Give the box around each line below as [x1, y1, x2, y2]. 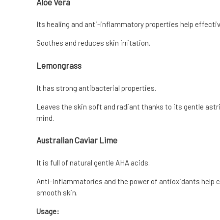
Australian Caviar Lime [36, 135, 117, 145]
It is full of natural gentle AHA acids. [36, 158, 150, 167]
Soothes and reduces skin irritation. [36, 38, 150, 48]
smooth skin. [36, 188, 78, 197]
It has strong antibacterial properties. [36, 83, 156, 92]
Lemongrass [36, 60, 82, 71]
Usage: [36, 206, 59, 216]
